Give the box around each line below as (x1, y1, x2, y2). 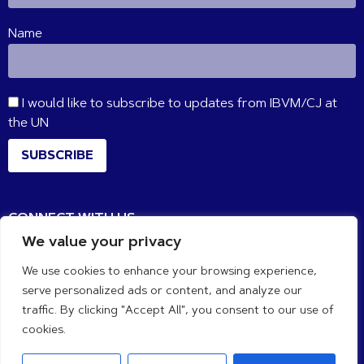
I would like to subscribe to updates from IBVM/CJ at (19, 97, 337, 110)
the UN (8, 116, 49, 130)
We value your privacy (22, 236, 181, 250)
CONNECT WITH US (8, 211, 136, 225)
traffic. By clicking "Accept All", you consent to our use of (22, 305, 334, 317)
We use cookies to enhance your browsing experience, (22, 266, 317, 278)
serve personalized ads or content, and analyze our (22, 286, 302, 297)
